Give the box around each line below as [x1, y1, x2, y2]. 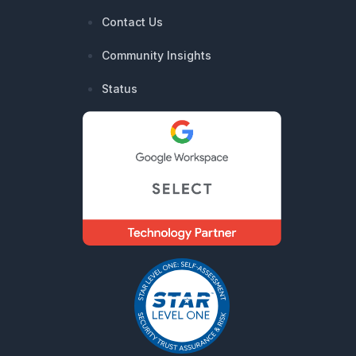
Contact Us [102, 15, 163, 29]
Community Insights [102, 48, 211, 62]
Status [102, 82, 137, 95]
